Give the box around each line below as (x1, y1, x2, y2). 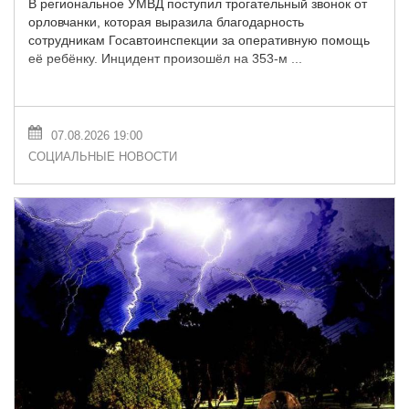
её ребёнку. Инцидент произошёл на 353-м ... (28, 50, 302, 66)
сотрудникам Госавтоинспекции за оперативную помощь (28, 32, 370, 47)
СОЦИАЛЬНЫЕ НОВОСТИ (28, 149, 177, 163)
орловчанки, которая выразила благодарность (28, 14, 304, 29)
